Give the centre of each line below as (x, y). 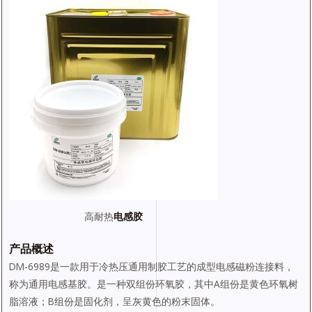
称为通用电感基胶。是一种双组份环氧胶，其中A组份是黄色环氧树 (154, 283)
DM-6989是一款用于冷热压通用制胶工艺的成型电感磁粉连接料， (151, 266)
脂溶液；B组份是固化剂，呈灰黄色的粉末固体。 (115, 301)
